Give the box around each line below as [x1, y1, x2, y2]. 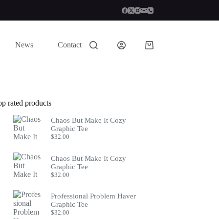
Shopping [144, 44, 175, 53]
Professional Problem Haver [51, 192, 136, 200]
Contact [57, 41, 82, 49]
